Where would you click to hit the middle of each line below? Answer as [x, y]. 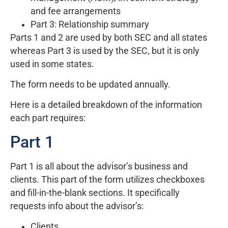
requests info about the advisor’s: [77, 206]
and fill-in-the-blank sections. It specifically [95, 193]
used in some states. [52, 64]
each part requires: [48, 118]
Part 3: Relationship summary [90, 24]
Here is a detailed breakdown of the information [106, 105]
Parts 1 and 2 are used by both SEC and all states [109, 37]
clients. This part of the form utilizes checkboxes [107, 179]
